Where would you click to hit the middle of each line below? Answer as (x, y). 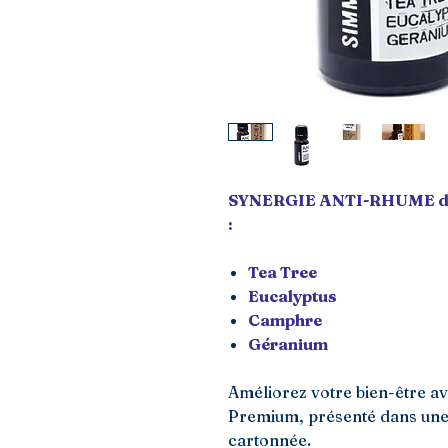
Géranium (287, 344)
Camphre (284, 320)
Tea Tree (282, 272)
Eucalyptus (292, 296)
